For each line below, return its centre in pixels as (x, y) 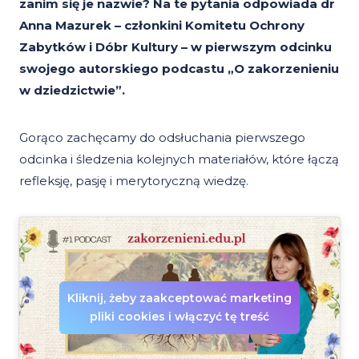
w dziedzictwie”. (72, 90)
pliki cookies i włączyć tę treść (179, 316)
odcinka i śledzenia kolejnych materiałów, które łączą (179, 159)
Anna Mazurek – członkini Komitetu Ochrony (162, 25)
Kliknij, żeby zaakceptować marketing (179, 298)
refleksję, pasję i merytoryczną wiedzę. (134, 181)
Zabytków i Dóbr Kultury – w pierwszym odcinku (175, 47)
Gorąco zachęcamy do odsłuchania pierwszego (162, 137)
